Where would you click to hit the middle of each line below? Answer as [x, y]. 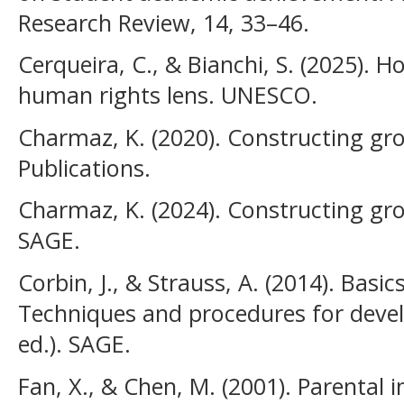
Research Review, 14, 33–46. [164, 22]
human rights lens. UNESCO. [168, 95]
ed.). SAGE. [74, 343]
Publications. [84, 167]
